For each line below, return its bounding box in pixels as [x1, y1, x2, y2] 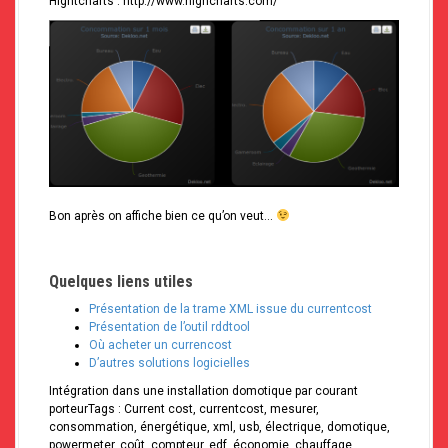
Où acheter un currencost [89, 338, 232, 353]
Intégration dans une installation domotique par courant [49, 384, 358, 399]
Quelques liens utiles [49, 272, 193, 292]
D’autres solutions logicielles [89, 356, 250, 371]
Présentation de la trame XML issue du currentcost [89, 302, 372, 317]
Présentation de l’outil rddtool [89, 320, 250, 335]
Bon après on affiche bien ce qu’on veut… [49, 209, 276, 224]
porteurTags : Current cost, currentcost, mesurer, [49, 402, 319, 417]
